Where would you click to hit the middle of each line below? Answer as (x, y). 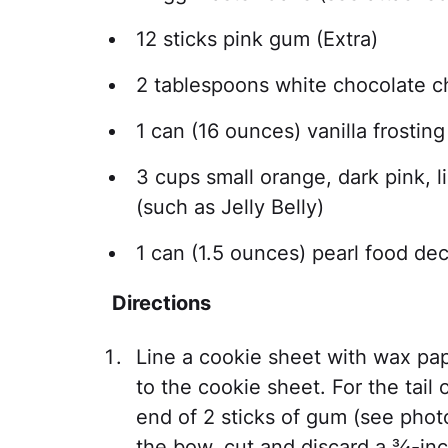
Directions (161, 303)
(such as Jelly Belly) (230, 207)
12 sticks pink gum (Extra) (257, 39)
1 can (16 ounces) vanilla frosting (290, 131)
